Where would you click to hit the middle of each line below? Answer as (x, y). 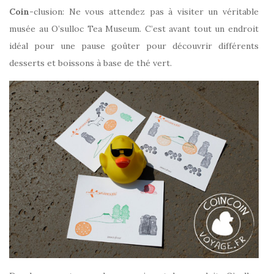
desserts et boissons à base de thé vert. (91, 63)
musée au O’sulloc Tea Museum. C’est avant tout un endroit (134, 29)
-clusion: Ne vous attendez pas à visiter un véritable (144, 12)
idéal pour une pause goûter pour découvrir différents (134, 46)
